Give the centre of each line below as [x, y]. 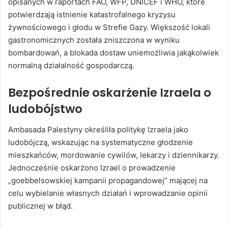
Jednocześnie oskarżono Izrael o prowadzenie [92, 167]
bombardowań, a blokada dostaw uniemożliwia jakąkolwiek [113, 53]
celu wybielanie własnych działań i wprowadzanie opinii [108, 193]
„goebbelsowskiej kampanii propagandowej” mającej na [108, 180]
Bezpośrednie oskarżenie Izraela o [110, 93]
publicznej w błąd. [40, 206]
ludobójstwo [45, 109]
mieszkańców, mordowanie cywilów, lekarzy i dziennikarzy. [114, 155]
